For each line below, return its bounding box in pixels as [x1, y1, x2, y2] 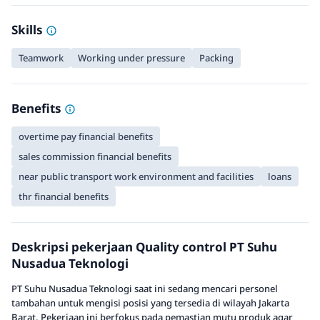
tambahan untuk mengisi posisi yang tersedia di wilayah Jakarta [11, 296, 289, 309]
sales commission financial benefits [19, 150, 171, 163]
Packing [199, 51, 234, 64]
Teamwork [19, 51, 64, 64]
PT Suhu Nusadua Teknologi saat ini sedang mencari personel [11, 282, 278, 295]
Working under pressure [78, 51, 185, 64]
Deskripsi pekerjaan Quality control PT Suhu [11, 239, 277, 255]
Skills [11, 21, 46, 38]
